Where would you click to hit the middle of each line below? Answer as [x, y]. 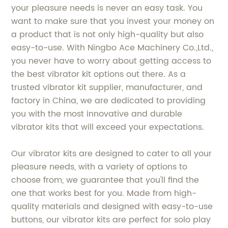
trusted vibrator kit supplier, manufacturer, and [107, 87]
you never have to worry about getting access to [111, 61]
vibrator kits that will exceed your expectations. [108, 127]
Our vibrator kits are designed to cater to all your [112, 153]
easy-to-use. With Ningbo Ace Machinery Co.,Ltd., [112, 48]
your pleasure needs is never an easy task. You [107, 8]
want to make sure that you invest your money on [113, 21]
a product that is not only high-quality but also [108, 34]
